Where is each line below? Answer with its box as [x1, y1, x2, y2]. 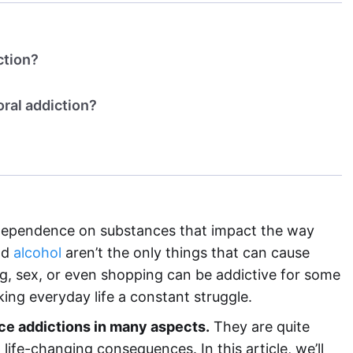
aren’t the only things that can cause [61, 244, 310, 261]
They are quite [210, 318, 310, 335]
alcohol [13, 244, 61, 261]
